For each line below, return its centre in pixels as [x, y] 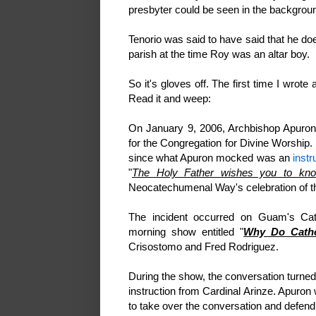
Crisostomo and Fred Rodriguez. [203, 247]
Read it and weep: [170, 99]
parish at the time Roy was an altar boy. [219, 54]
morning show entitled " [186, 232]
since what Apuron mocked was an [211, 158]
